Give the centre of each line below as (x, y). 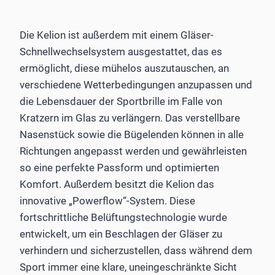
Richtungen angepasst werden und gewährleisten (133, 151)
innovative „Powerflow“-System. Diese (107, 200)
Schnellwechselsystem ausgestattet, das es (121, 51)
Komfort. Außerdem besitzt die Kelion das (117, 184)
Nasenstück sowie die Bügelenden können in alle (132, 134)
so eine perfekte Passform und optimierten (119, 167)
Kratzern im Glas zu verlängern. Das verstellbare (130, 118)
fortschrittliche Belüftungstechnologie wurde (123, 217)
